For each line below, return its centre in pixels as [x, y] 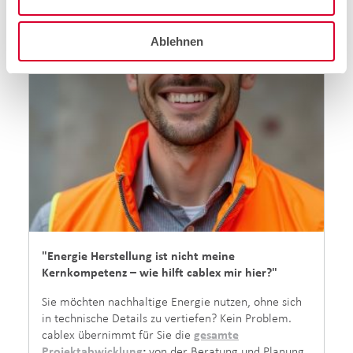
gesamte [216, 335]
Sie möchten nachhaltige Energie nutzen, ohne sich [172, 302]
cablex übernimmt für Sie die [118, 335]
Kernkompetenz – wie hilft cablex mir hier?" [160, 273]
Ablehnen [176, 41]
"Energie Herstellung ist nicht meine [138, 256]
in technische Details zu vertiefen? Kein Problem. [167, 318]
